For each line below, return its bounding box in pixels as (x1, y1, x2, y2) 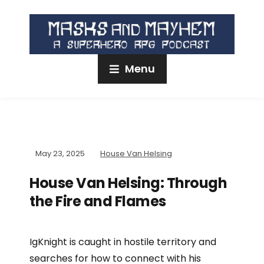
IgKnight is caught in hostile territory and (29, 235, 216, 249)
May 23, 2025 (35, 148, 85, 160)
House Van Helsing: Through (29, 173, 227, 193)
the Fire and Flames (29, 192, 166, 212)
